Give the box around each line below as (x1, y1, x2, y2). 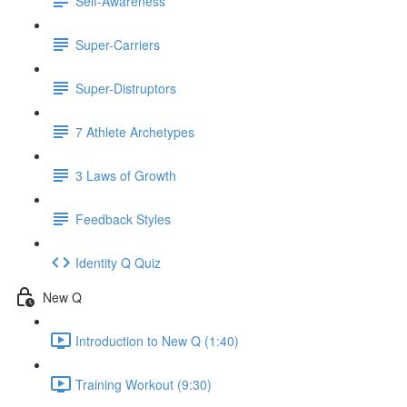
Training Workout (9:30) (75, 374, 212, 393)
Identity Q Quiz (75, 253, 161, 272)
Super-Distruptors (75, 78, 176, 97)
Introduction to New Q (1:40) (75, 331, 239, 350)
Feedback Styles (75, 209, 171, 228)
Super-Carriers (75, 35, 160, 54)
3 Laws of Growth (75, 165, 176, 184)
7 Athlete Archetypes (75, 122, 194, 141)
